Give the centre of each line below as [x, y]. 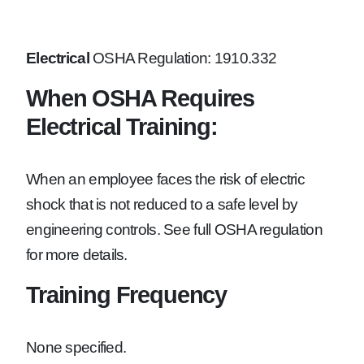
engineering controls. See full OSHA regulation [174, 230]
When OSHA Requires [141, 98]
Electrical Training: [122, 127]
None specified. [76, 348]
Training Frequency [127, 295]
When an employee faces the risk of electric [166, 180]
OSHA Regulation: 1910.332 [183, 58]
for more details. [77, 255]
